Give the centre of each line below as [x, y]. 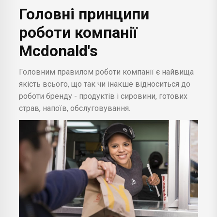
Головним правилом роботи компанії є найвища [106, 72]
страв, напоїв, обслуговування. [75, 108]
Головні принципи [84, 14]
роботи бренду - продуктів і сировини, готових [103, 96]
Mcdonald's [60, 51]
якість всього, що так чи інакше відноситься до [105, 84]
